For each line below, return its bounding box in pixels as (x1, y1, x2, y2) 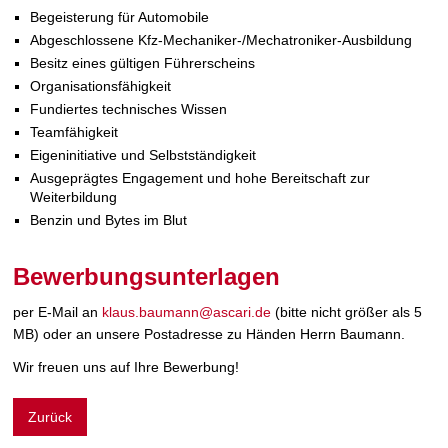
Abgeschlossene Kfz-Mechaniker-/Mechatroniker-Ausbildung (30, 32, 413, 49)
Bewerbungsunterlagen (13, 263, 281, 291)
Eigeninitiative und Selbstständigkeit (30, 147, 257, 164)
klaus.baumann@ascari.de (102, 303, 272, 320)
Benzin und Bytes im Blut (30, 212, 192, 229)
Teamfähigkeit (30, 124, 119, 141)
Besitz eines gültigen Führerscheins (30, 55, 256, 72)
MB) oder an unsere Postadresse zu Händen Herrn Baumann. (13, 325, 406, 342)
